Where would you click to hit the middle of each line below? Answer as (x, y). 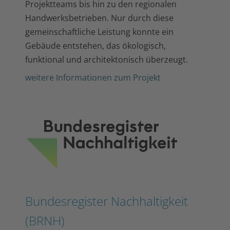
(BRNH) (45, 220)
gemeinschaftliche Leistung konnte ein (99, 32)
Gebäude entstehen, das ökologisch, (95, 45)
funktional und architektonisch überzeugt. (107, 59)
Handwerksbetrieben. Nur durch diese (99, 18)
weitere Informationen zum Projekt (93, 77)
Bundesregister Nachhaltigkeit (107, 201)
